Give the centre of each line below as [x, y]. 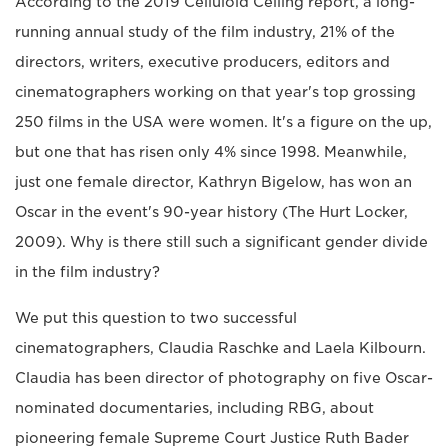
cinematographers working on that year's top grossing [215, 92]
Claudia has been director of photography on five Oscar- [224, 378]
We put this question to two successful [156, 318]
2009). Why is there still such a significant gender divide [221, 242]
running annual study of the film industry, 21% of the [205, 32]
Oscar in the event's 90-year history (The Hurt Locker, [211, 212]
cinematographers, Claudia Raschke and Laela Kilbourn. [220, 348]
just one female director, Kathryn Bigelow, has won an [213, 182]
